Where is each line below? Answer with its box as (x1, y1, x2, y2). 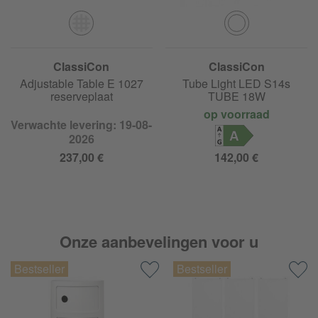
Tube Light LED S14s (182, 75, 291, 92)
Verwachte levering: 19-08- (11, 116, 153, 133)
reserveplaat (50, 88, 113, 105)
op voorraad (203, 106, 270, 123)
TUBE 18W (207, 88, 265, 105)
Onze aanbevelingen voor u (60, 230, 258, 253)
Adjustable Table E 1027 (19, 75, 143, 92)
